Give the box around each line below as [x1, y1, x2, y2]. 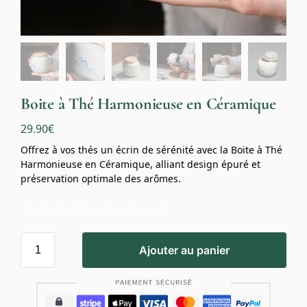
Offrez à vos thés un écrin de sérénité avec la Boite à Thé [21, 143, 282, 156]
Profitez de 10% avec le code [27, 204, 138, 217]
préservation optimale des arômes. [21, 171, 181, 185]
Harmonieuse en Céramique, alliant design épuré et [21, 157, 260, 171]
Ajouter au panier [139, 243, 230, 257]
